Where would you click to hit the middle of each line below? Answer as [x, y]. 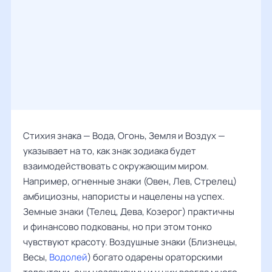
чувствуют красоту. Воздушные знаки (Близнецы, [130, 242]
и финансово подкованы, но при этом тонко [117, 227]
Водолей [68, 257]
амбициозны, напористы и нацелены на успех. [124, 196]
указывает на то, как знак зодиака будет [110, 151]
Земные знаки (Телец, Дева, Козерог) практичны [129, 212]
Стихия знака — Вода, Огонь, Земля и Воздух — [124, 136]
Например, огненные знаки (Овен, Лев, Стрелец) [130, 181]
